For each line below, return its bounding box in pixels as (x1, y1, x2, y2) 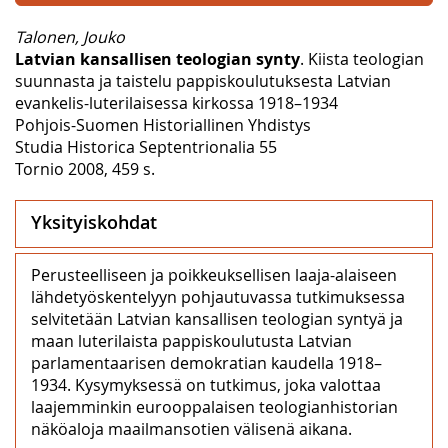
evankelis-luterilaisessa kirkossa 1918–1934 (15, 91, 338, 114)
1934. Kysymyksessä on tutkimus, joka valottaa (31, 373, 381, 396)
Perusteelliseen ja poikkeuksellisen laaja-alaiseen (31, 263, 397, 286)
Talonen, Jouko (15, 25, 125, 48)
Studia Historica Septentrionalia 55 (15, 135, 277, 158)
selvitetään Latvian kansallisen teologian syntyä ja (31, 307, 403, 330)
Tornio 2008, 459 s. (15, 157, 155, 180)
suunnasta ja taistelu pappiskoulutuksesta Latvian (15, 69, 391, 92)
